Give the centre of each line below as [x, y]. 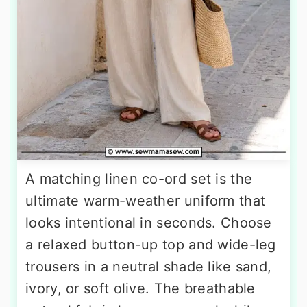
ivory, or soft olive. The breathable [140, 289]
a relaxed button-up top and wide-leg [151, 245]
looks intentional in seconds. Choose [149, 223]
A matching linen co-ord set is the [139, 179]
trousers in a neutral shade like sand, [149, 267]
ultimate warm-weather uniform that [146, 201]
